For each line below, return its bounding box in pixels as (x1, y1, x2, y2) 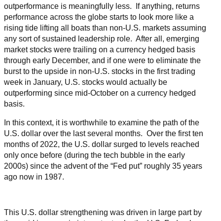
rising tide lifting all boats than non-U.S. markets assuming (4, 24, 206, 33)
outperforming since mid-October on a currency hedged (4, 89, 196, 98)
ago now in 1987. (4, 173, 64, 182)
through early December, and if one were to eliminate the (4, 56, 201, 65)
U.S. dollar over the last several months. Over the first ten (4, 129, 203, 138)
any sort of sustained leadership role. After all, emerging (4, 35, 199, 43)
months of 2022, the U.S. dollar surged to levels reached (4, 140, 199, 149)
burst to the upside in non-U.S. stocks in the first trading (4, 67, 195, 76)
